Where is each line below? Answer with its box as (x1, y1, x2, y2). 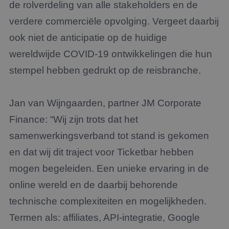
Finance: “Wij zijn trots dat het (9, 114, 138, 125)
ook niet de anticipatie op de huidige (9, 32, 167, 43)
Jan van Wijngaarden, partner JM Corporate (9, 98, 201, 108)
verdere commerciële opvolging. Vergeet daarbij (9, 16, 219, 27)
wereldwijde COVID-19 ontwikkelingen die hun (9, 49, 212, 59)
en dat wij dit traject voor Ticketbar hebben (9, 147, 194, 157)
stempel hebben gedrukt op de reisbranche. (9, 65, 201, 76)
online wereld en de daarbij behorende (9, 179, 178, 190)
